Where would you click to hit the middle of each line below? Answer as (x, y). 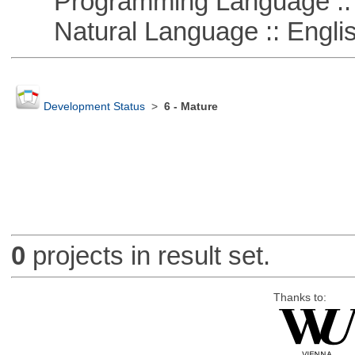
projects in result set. (147, 256)
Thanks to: (300, 297)
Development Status (94, 107)
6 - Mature (191, 107)
